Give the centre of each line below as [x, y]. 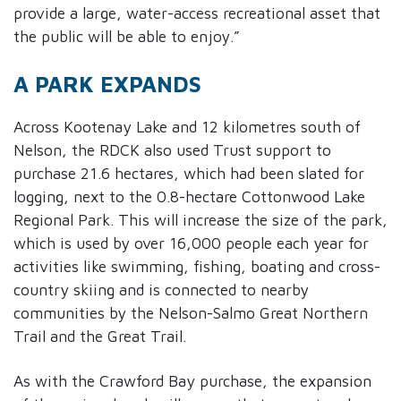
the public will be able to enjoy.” [127, 37]
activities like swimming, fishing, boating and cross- [197, 267]
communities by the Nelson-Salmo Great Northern [191, 313]
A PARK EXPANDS [107, 84]
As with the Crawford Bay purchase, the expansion [192, 381]
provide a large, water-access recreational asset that [197, 13]
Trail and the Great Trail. [100, 337]
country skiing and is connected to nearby [161, 290]
